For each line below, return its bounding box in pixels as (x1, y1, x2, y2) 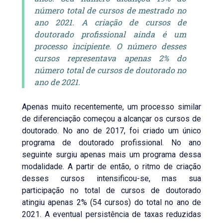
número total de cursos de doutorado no (34, 65, 186, 75)
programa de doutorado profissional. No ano (22, 138, 201, 147)
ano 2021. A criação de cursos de (34, 17, 186, 27)
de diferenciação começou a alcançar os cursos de (22, 114, 201, 123)
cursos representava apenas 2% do (34, 53, 186, 63)
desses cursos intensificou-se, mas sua (22, 174, 201, 183)
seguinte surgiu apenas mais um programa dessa (22, 150, 201, 159)
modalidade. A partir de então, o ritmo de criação (22, 162, 201, 171)
